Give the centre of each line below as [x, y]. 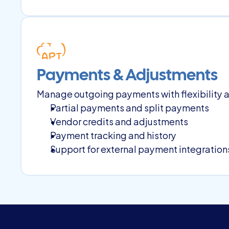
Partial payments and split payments [130, 107]
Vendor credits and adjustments [119, 121]
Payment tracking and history [113, 135]
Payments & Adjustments [127, 76]
